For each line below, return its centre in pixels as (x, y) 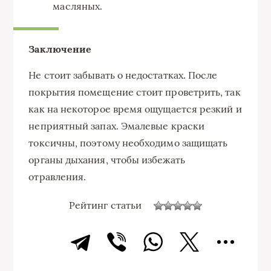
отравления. (57, 176)
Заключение (60, 49)
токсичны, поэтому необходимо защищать (128, 142)
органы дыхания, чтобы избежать (107, 159)
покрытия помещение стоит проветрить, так (135, 92)
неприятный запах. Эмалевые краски (117, 126)
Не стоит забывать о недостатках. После (123, 75)
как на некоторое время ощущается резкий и (135, 109)
